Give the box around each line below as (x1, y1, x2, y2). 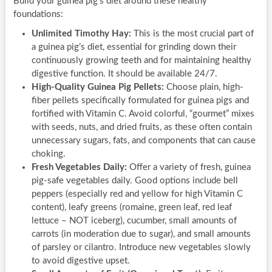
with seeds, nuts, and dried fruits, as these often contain (31, 122, 252, 132)
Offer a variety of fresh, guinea (126, 162, 251, 172)
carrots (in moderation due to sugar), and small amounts (31, 229, 251, 239)
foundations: (13, 9, 63, 19)
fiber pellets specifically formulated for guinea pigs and (31, 95, 249, 105)
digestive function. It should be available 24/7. (31, 69, 217, 78)
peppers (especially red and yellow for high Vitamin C (31, 189, 243, 199)
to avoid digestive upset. (31, 256, 130, 265)
